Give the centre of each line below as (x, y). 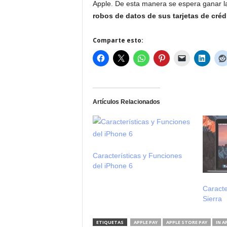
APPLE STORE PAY (186, 222)
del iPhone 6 (112, 166)
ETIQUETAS (110, 222)
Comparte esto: (118, 40)
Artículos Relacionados (126, 102)
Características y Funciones (137, 156)
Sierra (213, 199)
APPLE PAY (145, 222)
